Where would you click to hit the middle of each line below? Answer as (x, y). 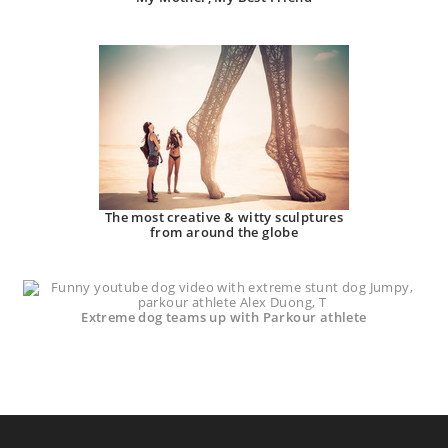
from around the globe (224, 231)
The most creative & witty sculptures (224, 216)
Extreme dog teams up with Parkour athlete (224, 316)
